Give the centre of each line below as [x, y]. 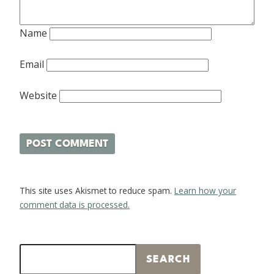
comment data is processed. [75, 205]
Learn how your [205, 191]
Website [38, 96]
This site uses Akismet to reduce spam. [97, 191]
